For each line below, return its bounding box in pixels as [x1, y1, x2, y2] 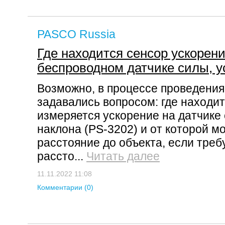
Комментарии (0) [37, 183, 93, 191]
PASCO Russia [37, 28, 116, 41]
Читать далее [86, 150, 160, 163]
